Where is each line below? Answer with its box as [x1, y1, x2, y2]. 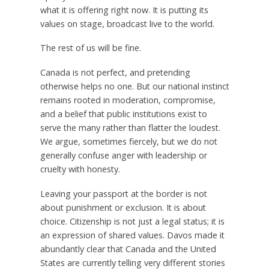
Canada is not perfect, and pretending [40, 67, 190, 79]
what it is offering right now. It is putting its [40, 4, 208, 16]
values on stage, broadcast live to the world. [40, 17, 214, 29]
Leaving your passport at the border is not [40, 188, 207, 200]
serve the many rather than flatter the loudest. [40, 122, 220, 134]
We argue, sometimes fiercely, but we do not [40, 136, 217, 148]
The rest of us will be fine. [40, 42, 141, 54]
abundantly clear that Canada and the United [40, 243, 216, 255]
